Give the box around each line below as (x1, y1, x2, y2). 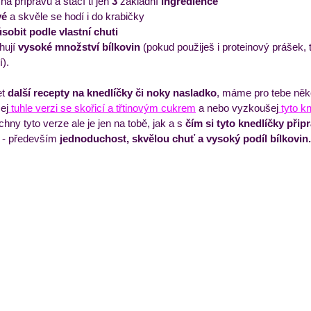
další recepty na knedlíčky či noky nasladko (8, 87, 217, 99)
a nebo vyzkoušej (196, 102, 278, 114)
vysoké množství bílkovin (15, 41, 143, 53)
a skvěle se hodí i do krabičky (7, 10, 144, 22)
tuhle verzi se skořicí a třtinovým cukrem (8, 102, 196, 114)
